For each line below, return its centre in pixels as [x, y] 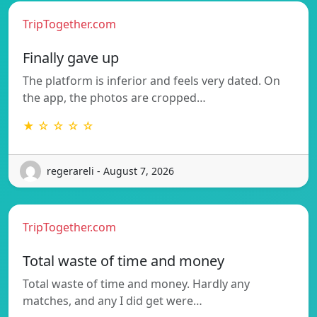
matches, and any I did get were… [113, 300]
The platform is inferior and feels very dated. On [151, 80]
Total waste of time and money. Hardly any [136, 283]
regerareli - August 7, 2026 [110, 171]
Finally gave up [71, 57]
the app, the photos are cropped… [114, 97]
